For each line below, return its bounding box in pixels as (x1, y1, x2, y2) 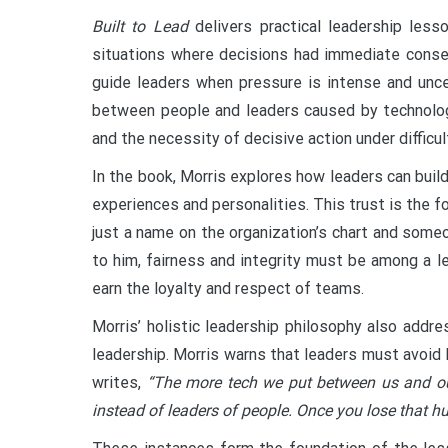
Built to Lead (92, 16, 188, 36)
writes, (92, 372, 147, 392)
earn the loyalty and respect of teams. (92, 278, 364, 298)
